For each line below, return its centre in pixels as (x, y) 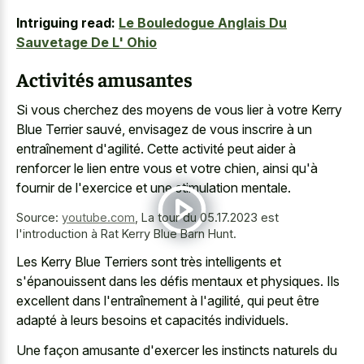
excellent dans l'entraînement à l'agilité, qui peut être (168, 301)
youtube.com (98, 217)
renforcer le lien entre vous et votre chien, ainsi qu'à (167, 168)
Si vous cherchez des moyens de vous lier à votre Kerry (179, 109)
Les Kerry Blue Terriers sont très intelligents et (149, 262)
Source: (39, 217)
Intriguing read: (66, 23)
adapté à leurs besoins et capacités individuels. (152, 320)
